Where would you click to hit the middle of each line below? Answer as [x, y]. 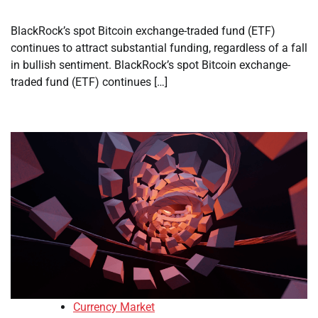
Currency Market [114, 307]
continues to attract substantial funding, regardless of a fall [159, 48]
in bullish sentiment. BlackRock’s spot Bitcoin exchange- [150, 65]
